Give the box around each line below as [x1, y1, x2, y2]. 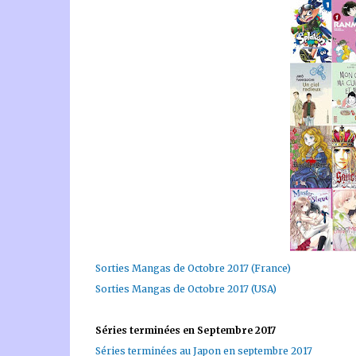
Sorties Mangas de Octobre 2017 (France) [95, 262, 291, 274]
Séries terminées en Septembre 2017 [95, 324, 276, 336]
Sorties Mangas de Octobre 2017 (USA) [95, 283, 277, 295]
